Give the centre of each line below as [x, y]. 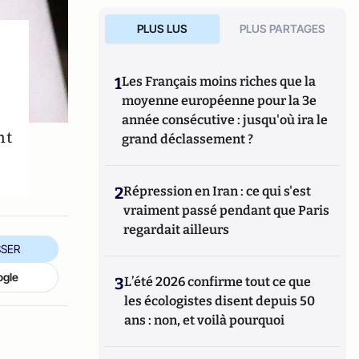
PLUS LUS [162, 28]
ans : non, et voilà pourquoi [205, 320]
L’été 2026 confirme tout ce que [218, 282]
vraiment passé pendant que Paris [227, 210]
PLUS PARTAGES [283, 28]
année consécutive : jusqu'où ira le [225, 120]
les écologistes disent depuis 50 [220, 301]
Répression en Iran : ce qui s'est [218, 191]
